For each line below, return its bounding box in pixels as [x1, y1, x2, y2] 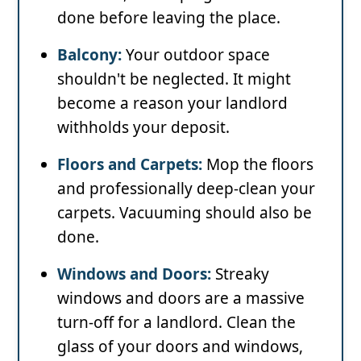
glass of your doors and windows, [57, 335, 303, 357]
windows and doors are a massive [57, 287, 305, 309]
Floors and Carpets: [57, 153, 202, 175]
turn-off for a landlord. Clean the [57, 311, 296, 333]
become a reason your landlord [57, 92, 288, 114]
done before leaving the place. [57, 6, 280, 28]
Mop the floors [202, 153, 313, 175]
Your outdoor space [122, 44, 270, 65]
